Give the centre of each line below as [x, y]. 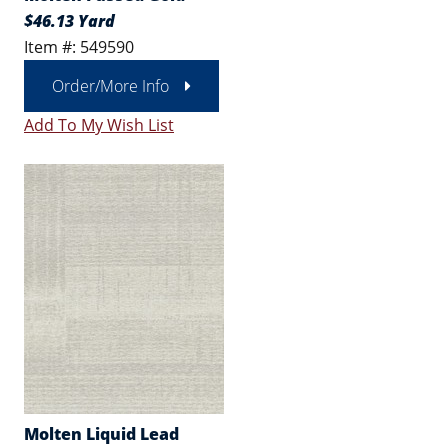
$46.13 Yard [69, 21]
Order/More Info [110, 86]
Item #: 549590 [79, 47]
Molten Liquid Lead [101, 434]
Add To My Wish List [99, 125]
